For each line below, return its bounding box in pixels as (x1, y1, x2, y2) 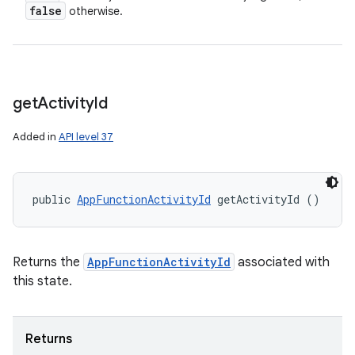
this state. (13, 273, 72, 289)
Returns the (13, 254, 83, 270)
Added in (13, 130, 59, 143)
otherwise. (66, 4, 123, 18)
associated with (235, 254, 330, 270)
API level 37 (59, 130, 113, 143)
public (32, 192, 77, 207)
